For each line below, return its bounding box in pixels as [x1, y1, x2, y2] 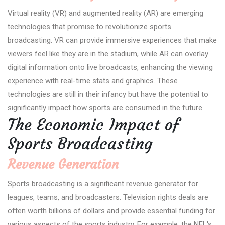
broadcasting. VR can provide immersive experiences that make [8, 35, 217, 45]
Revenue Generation [8, 156, 119, 172]
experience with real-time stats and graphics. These [8, 76, 178, 85]
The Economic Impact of [8, 114, 179, 135]
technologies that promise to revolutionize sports [8, 22, 171, 31]
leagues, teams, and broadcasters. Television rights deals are [8, 192, 208, 202]
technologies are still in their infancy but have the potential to [8, 89, 208, 99]
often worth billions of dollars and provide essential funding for [8, 206, 215, 215]
